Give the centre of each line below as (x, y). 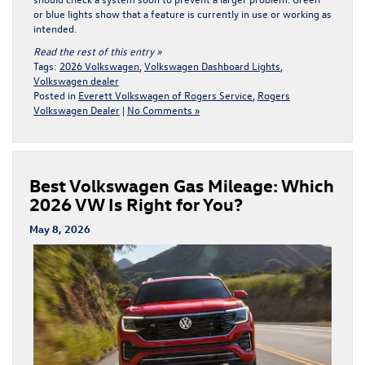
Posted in (56, 95)
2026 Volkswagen (99, 66)
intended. (56, 29)
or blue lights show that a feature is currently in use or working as (182, 14)
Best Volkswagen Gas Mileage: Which (182, 185)
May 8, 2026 (60, 229)
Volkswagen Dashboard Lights (212, 66)
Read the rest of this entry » (97, 51)
